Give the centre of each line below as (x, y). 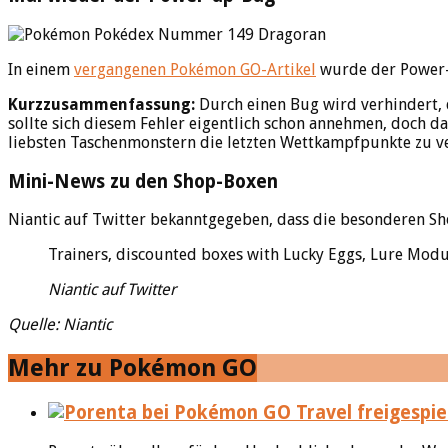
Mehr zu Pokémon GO (132, 368)
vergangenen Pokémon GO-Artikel (195, 69)
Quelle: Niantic (60, 325)
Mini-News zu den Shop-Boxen (143, 181)
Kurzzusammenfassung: (101, 104)
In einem (41, 69)
